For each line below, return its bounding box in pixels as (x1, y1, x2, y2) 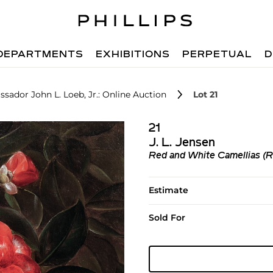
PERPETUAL (182, 50, 253, 60)
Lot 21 (193, 89, 218, 100)
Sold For (148, 212, 185, 223)
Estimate (148, 185, 188, 196)
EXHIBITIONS (96, 50, 171, 60)
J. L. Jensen (148, 137, 215, 149)
